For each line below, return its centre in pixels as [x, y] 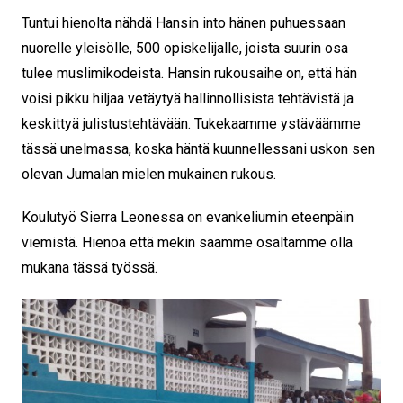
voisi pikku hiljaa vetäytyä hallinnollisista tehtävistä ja [188, 98]
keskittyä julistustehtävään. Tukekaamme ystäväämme [191, 123]
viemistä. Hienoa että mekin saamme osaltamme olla [187, 242]
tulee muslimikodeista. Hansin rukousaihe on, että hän [189, 73]
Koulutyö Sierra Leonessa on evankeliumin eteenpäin [188, 217]
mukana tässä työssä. [90, 267]
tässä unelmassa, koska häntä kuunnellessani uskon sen [198, 148]
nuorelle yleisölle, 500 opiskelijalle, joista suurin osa [185, 48]
